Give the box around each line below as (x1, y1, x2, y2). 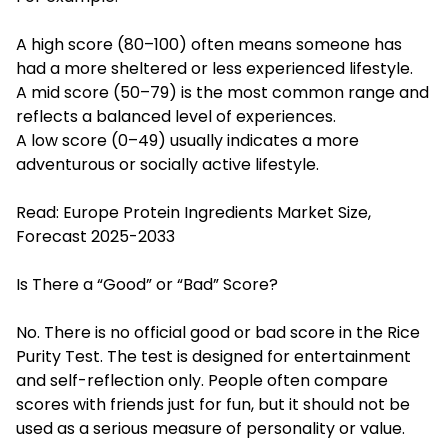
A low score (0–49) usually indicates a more (16, 128, 359, 152)
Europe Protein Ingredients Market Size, (63, 200, 371, 224)
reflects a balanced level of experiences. (16, 104, 336, 128)
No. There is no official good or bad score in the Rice (16, 320, 420, 344)
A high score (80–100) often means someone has (16, 32, 402, 56)
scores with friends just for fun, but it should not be (16, 392, 410, 416)
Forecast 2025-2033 (16, 224, 175, 248)
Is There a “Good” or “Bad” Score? (16, 272, 278, 296)
